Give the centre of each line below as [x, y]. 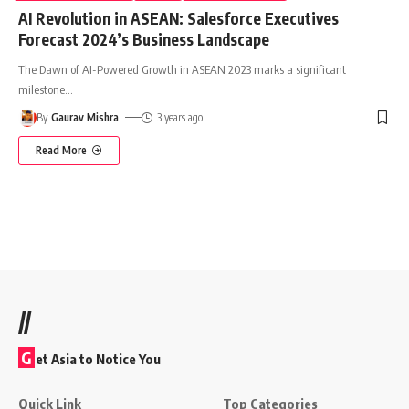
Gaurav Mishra [85, 117]
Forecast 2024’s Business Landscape [144, 39]
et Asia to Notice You [98, 358]
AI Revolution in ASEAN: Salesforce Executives [178, 18]
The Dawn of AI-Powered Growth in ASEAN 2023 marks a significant [182, 69]
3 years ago [179, 117]
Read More [61, 150]
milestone [42, 89]
